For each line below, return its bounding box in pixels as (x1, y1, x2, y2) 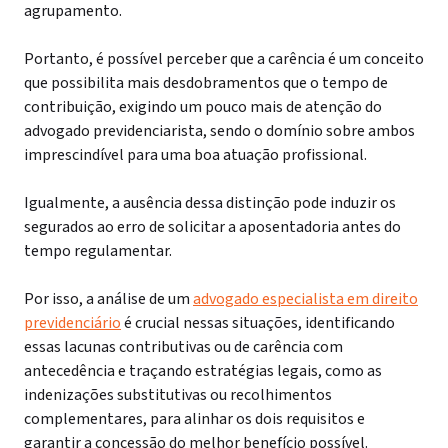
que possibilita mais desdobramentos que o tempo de (24, 72, 388, 94)
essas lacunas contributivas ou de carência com (24, 336, 343, 358)
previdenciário (24, 312, 121, 334)
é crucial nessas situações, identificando (121, 312, 395, 334)
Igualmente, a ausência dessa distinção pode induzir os (24, 192, 396, 214)
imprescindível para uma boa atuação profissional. (24, 144, 367, 166)
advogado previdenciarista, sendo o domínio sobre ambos (24, 120, 415, 142)
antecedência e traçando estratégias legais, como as (24, 360, 382, 382)
